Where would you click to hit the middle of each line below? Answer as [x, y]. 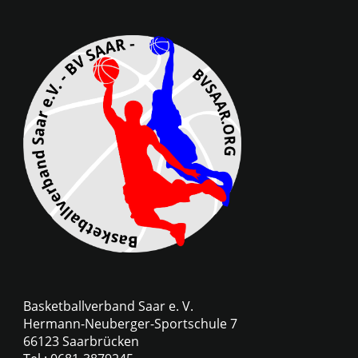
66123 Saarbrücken [81, 342]
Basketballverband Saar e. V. [108, 306]
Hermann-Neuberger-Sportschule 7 [130, 324]
